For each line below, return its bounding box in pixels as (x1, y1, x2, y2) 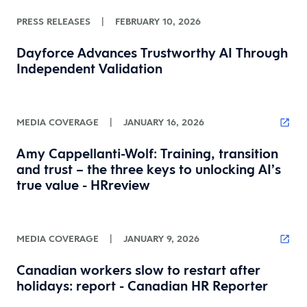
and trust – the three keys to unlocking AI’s (16, 160, 281, 178)
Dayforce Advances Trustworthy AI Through (16, 44, 288, 62)
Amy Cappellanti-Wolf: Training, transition (16, 145, 278, 162)
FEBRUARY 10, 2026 (115, 15, 201, 27)
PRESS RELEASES (16, 15, 90, 27)
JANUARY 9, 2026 (123, 232, 199, 245)
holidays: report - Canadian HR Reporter (16, 277, 268, 295)
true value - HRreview (16, 176, 150, 194)
